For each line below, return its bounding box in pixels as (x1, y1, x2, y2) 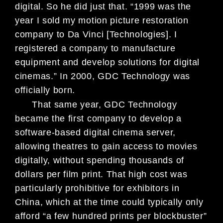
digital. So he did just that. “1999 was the (15, 1, 192, 11)
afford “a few (15, 211, 72, 222)
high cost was (128, 169, 188, 180)
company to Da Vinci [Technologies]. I (15, 29, 177, 39)
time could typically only (101, 197, 204, 208)
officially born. (15, 85, 76, 95)
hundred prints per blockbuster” (72, 211, 207, 222)
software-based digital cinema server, (15, 127, 176, 138)
